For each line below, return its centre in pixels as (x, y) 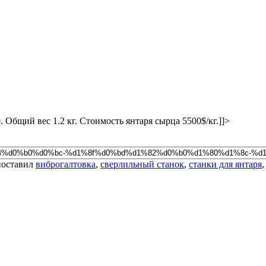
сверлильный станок (142, 164)
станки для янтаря (225, 164)
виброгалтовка (66, 164)
